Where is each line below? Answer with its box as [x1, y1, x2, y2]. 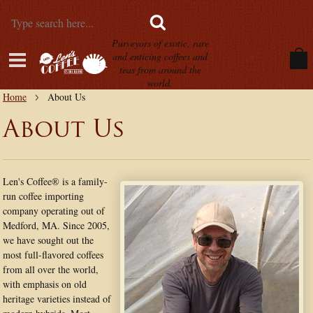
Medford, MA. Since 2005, [3, 219, 110, 232]
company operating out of [3, 204, 105, 217]
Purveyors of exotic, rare [111, 36, 209, 50]
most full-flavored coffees [3, 248, 103, 261]
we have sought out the [3, 233, 94, 247]
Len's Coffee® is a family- [3, 175, 108, 188]
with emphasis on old [3, 277, 87, 291]
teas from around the [119, 63, 201, 76]
